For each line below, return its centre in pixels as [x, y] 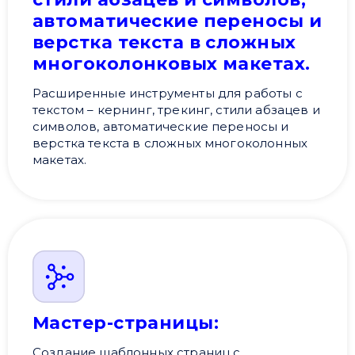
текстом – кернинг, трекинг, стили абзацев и [176, 110]
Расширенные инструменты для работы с [168, 94]
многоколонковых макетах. [172, 64]
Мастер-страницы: [126, 323]
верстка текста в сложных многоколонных [170, 143]
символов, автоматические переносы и [161, 127]
